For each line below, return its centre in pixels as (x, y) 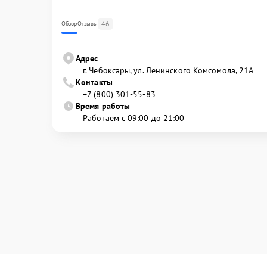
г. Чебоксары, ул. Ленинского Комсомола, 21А (168, 70)
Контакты (94, 82)
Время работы (103, 106)
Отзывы (88, 23)
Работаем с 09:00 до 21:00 (134, 118)
